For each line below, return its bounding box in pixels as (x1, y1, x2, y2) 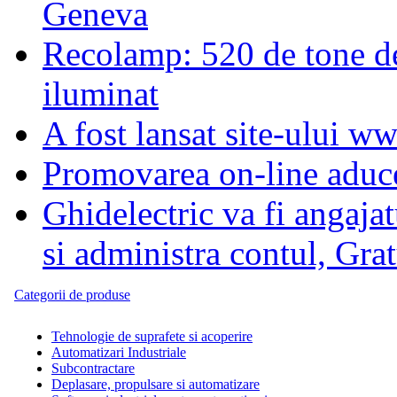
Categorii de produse (14, 286, 130, 302)
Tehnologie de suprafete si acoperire (51, 328, 253, 344)
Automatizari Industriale (51, 344, 186, 360)
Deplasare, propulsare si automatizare (51, 376, 260, 392)
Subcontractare (51, 360, 135, 376)
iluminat (43, 74, 159, 113)
